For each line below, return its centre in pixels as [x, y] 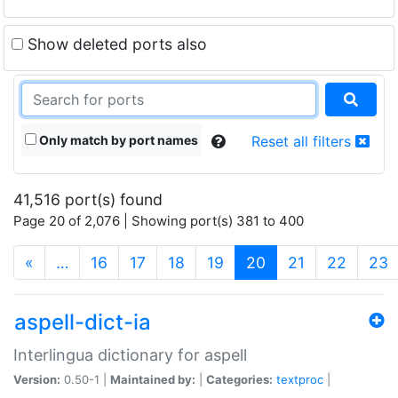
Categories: [239, 379]
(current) [297, 261]
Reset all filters [303, 141]
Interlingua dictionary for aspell [130, 354]
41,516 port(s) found [88, 199]
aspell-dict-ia [83, 322]
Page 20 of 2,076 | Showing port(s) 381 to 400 [159, 220]
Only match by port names [117, 139]
